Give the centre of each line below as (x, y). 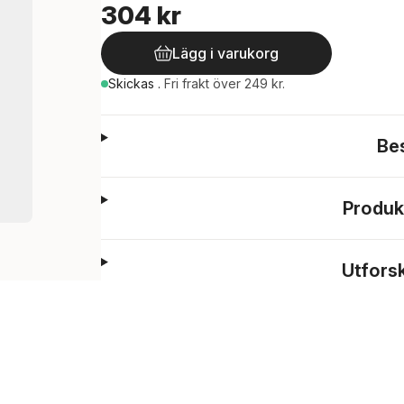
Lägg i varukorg (225, 53)
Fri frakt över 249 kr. (225, 83)
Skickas (133, 83)
